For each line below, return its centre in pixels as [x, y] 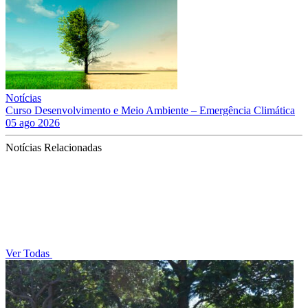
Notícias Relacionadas [54, 147]
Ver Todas [29, 253]
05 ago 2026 [33, 122]
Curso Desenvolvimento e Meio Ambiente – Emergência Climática [150, 110]
